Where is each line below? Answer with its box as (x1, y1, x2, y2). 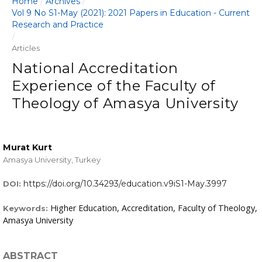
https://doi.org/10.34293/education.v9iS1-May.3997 (23, 178, 227, 189)
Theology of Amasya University (12, 95, 239, 112)
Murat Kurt (3, 142, 52, 153)
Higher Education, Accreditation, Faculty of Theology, (50, 202, 257, 214)
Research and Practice (12, 19, 104, 30)
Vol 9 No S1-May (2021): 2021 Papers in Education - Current (12, 8, 250, 19)
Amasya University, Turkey (3, 155, 101, 165)
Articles (12, 43, 40, 53)
